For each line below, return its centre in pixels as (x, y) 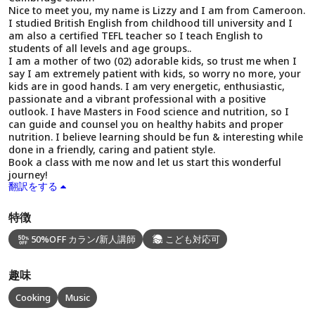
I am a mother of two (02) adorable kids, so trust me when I (153, 61)
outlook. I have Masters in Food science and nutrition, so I (149, 111)
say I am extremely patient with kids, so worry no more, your (155, 73)
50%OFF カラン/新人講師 (83, 239)
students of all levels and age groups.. (100, 48)
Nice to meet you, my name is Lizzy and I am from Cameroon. (157, 10)
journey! (28, 175)
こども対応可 (193, 239)
